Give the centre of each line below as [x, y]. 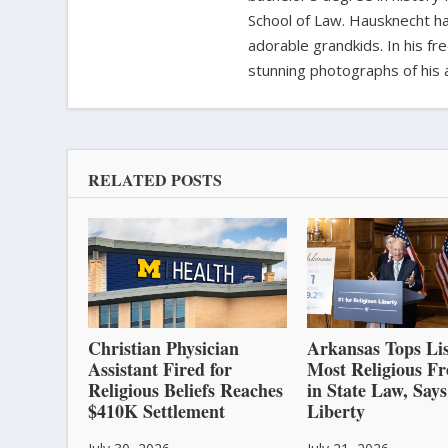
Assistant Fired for [160, 368]
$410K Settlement [157, 410]
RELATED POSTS [155, 179]
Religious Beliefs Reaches [186, 389]
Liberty [335, 410]
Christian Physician [164, 347]
